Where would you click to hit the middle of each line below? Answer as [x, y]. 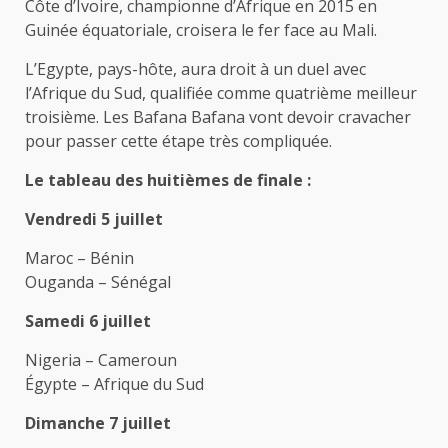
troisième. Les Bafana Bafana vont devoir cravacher [218, 117]
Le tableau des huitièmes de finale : [168, 180]
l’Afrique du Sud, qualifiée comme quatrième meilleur [221, 93]
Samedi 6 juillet [88, 321]
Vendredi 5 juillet [94, 219]
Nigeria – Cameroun [101, 360]
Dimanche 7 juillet [98, 423]
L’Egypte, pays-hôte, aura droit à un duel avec [195, 69]
